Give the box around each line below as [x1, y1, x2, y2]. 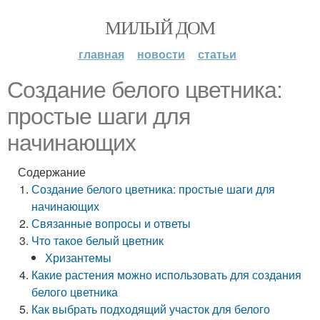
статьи [197, 46, 236, 62]
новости [136, 46, 185, 62]
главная [78, 46, 124, 62]
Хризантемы [45, 249, 112, 266]
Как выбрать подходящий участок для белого [31, 301, 271, 317]
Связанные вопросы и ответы [31, 215, 191, 231]
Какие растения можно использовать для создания [31, 266, 302, 283]
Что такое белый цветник [31, 232, 164, 249]
